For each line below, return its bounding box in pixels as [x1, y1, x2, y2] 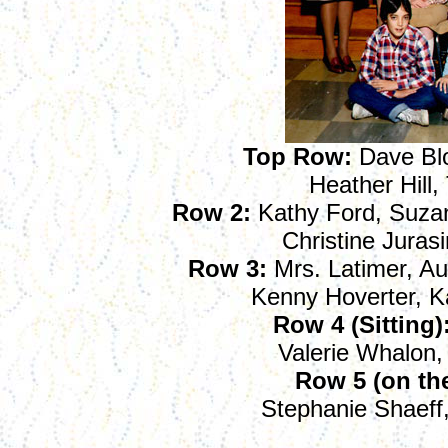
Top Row [242, 143, 344, 170]
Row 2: [172, 199, 251, 226]
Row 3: [188, 255, 267, 282]
